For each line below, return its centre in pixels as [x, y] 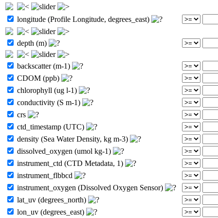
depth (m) [32, 43]
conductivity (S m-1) [49, 102]
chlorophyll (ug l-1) [47, 90]
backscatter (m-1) [44, 66]
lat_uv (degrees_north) [52, 200]
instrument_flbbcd [45, 175]
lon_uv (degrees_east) [51, 212]
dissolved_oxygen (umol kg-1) [64, 151]
